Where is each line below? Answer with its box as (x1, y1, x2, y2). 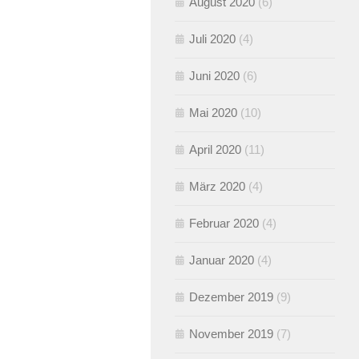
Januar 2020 (189, 253, 254, 268)
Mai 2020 (189, 106, 237, 120)
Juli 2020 (189, 32, 236, 46)
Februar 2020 (189, 216, 259, 231)
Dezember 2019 (189, 290, 273, 305)
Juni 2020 (189, 69, 240, 83)
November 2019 (189, 327, 273, 341)
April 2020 (189, 143, 241, 157)
